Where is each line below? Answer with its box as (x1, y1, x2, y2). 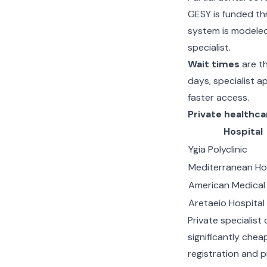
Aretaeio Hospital (188, 197, 265, 209)
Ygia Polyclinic (188, 143, 247, 156)
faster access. (187, 91, 249, 104)
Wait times (187, 58, 240, 70)
